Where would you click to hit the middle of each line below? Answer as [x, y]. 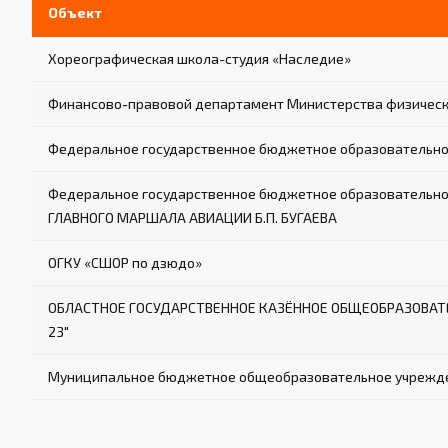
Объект [75, 13]
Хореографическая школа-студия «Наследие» [199, 59]
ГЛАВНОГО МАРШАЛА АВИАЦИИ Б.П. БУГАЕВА [192, 218]
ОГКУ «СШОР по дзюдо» [125, 263]
